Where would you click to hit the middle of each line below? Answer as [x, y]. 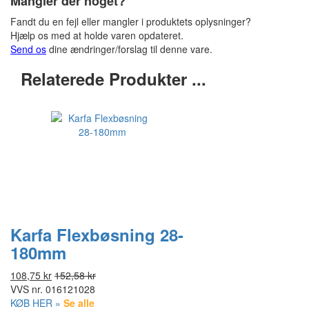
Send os [28, 49]
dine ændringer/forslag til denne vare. [129, 49]
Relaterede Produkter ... [113, 79]
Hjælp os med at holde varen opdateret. [97, 35]
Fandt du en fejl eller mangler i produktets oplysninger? [131, 21]
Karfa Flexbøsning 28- [97, 235]
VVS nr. [27, 289]
